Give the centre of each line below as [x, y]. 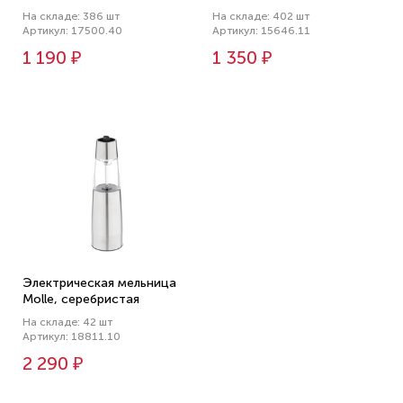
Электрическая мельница [99, 283]
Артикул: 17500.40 [72, 31]
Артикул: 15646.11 [261, 31]
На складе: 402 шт [261, 16]
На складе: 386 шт [71, 16]
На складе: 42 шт [67, 322]
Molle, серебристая [81, 299]
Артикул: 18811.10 [72, 336]
